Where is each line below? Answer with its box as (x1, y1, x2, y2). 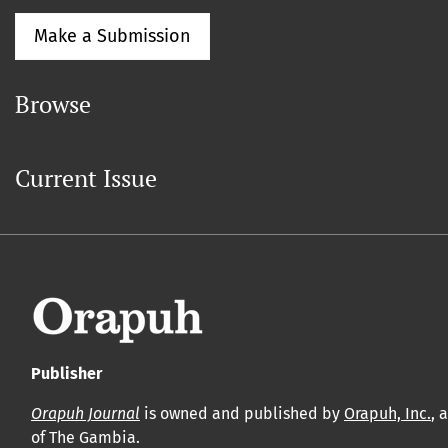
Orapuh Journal (31, 404, 140, 423)
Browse (15, 88, 91, 120)
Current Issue (15, 162, 157, 194)
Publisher (31, 364, 102, 383)
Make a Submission (34, 25, 191, 47)
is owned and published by (140, 404, 344, 423)
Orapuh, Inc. (344, 404, 431, 423)
